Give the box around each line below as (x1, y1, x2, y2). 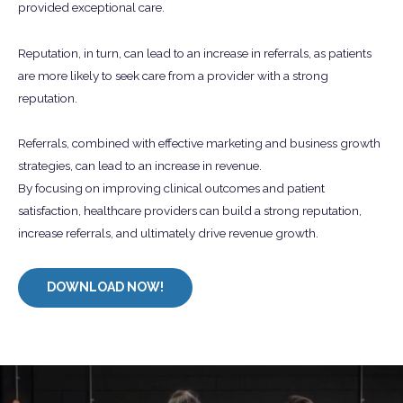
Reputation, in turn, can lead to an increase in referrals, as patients (18, 45, 372, 60)
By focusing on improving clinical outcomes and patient (18, 181, 325, 196)
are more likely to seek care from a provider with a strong (18, 67, 328, 83)
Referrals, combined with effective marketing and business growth (18, 136, 381, 151)
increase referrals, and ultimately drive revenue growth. (18, 226, 318, 241)
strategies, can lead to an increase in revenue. (18, 158, 262, 174)
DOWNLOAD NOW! (47, 280, 164, 295)
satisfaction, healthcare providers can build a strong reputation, (18, 203, 362, 219)
